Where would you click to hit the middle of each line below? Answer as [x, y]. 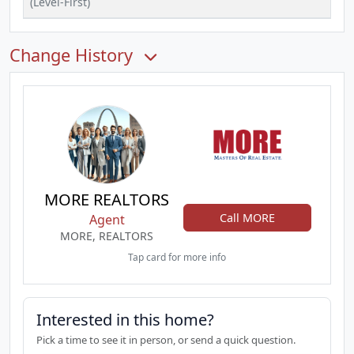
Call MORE [247, 217]
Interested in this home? [125, 320]
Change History [73, 55]
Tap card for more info [177, 257]
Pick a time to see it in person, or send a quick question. [166, 340]
